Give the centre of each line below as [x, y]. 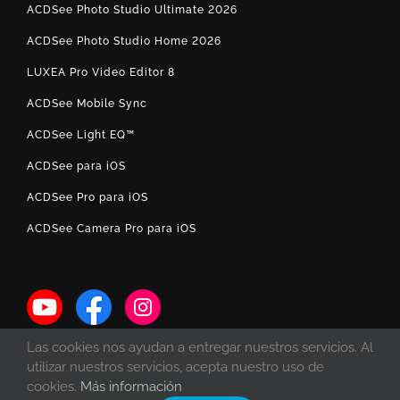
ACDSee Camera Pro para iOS [112, 229]
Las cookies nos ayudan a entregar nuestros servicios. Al [200, 347]
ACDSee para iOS [76, 166]
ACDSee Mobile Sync [87, 104]
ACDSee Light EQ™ [81, 135]
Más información [131, 387]
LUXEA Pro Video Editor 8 [101, 72]
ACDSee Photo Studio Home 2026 [124, 41]
